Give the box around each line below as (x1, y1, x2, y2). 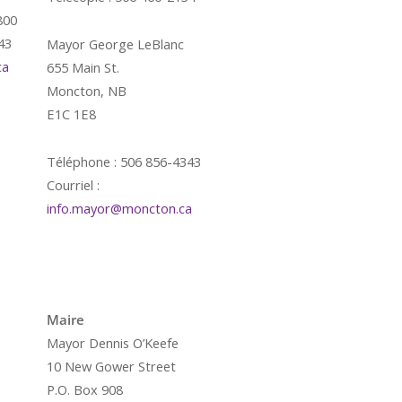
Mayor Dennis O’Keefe (47, 334, 179, 352)
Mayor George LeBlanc (47, 35, 184, 53)
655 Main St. (47, 58, 119, 76)
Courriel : (47, 176, 100, 194)
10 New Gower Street (47, 357, 176, 375)
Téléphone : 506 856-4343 (47, 153, 201, 170)
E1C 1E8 (47, 105, 96, 123)
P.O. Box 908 (47, 380, 123, 398)
